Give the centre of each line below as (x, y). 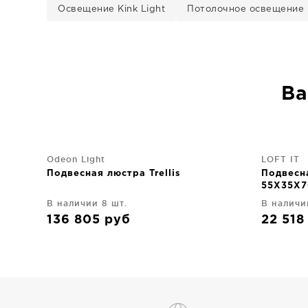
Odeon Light (76, 159)
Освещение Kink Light (111, 9)
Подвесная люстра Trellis (114, 174)
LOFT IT (280, 159)
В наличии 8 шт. (87, 203)
